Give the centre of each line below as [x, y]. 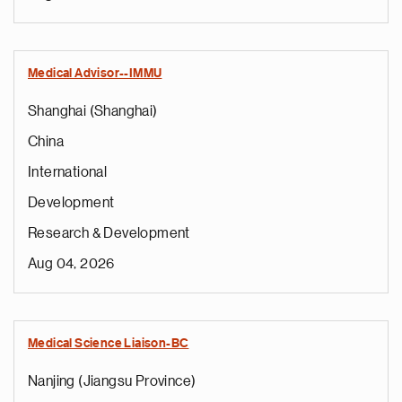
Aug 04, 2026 [71, 264]
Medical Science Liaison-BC [109, 344]
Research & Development [109, 233]
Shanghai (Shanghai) [93, 111]
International [68, 172]
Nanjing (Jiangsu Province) [112, 381]
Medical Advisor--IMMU [95, 74]
